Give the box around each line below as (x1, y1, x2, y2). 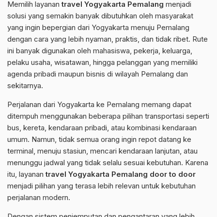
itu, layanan (7, 170, 46, 179)
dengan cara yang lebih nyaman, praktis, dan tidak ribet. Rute (7, 34, 208, 44)
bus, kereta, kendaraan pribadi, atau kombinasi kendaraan (7, 123, 197, 133)
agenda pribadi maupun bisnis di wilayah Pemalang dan (7, 69, 188, 79)
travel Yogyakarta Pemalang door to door (46, 170, 196, 179)
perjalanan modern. (7, 193, 70, 202)
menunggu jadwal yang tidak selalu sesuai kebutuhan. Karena (7, 158, 208, 168)
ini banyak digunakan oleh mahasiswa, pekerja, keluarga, (7, 46, 192, 56)
